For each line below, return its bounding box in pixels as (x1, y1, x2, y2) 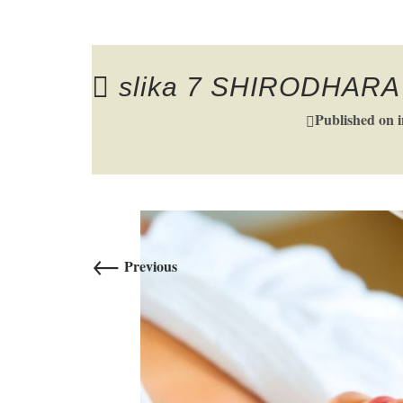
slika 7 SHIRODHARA (119, 72, 400, 102)
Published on (314, 109, 398, 130)
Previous (121, 255, 177, 276)
